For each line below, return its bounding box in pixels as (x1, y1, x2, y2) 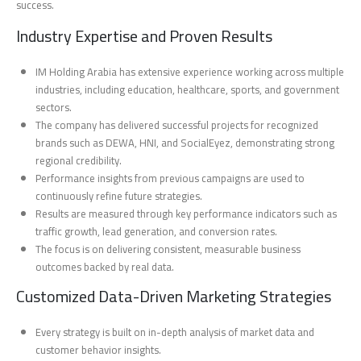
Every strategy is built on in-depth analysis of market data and (35, 322, 315, 342)
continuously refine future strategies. (35, 186, 203, 206)
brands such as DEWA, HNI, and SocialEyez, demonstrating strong (35, 133, 335, 153)
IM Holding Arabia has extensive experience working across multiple (35, 62, 345, 82)
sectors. (35, 98, 73, 118)
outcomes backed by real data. (35, 257, 175, 277)
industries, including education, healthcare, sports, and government (35, 80, 340, 100)
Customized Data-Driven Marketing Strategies (16, 280, 331, 311)
